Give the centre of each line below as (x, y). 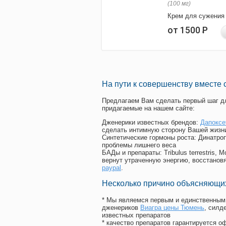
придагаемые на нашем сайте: (148, 108)
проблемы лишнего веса (139, 145)
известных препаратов (136, 215)
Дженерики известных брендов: (151, 123)
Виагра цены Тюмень (172, 208)
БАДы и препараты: (133, 153)
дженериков (121, 208)
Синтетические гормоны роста (148, 138)
